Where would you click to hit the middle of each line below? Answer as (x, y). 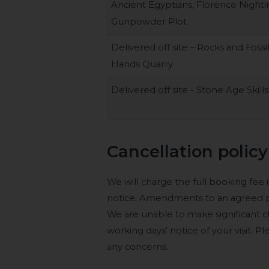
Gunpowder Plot (149, 21)
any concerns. (138, 246)
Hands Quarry (142, 64)
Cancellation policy (187, 152)
